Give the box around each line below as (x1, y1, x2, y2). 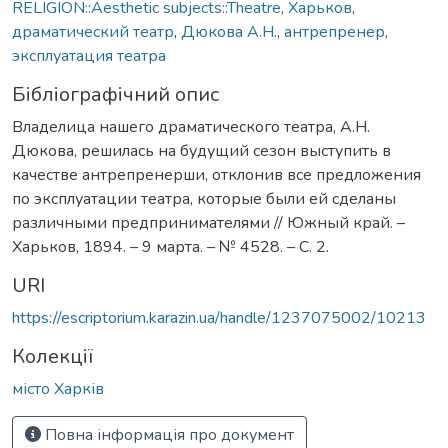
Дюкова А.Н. (181, 20, 277, 43)
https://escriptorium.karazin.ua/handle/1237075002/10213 (12, 306, 426, 329)
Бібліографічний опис (12, 80, 219, 108)
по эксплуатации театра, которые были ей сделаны (12, 187, 396, 210)
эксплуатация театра (12, 44, 166, 67)
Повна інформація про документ (41, 423, 294, 446)
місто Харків (12, 377, 104, 400)
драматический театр (12, 20, 174, 43)
